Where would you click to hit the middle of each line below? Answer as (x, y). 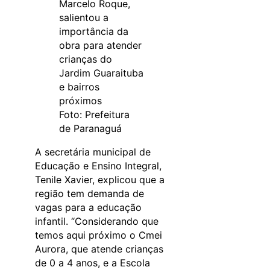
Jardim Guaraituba (101, 73)
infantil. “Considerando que (97, 221)
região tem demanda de (89, 193)
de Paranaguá (90, 128)
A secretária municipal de (93, 152)
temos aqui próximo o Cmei (99, 235)
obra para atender (100, 45)
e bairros (79, 86)
